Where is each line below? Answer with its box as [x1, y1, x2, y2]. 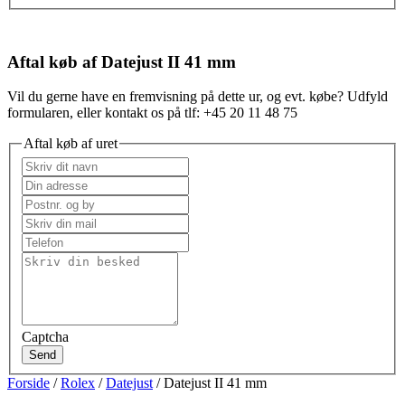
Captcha [22, 328, 69, 344]
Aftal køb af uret [24, 136, 118, 152]
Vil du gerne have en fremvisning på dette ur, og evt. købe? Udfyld [7, 89, 388, 105]
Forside [7, 374, 50, 391]
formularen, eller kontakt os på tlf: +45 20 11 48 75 [7, 105, 297, 121]
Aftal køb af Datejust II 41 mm [7, 52, 236, 71]
